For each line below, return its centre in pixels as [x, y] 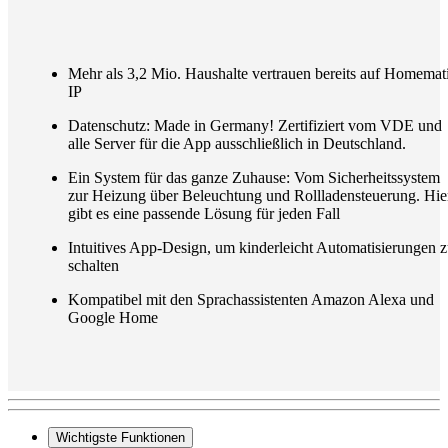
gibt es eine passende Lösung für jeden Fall [204, 214]
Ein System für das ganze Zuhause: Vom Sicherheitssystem [254, 178]
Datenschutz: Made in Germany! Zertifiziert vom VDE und [255, 126]
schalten [93, 266]
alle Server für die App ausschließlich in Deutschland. [239, 144]
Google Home [113, 318]
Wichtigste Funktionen [120, 438]
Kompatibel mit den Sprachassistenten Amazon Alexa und [251, 300]
